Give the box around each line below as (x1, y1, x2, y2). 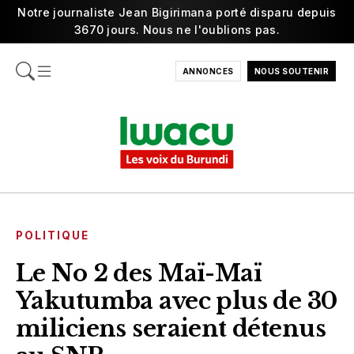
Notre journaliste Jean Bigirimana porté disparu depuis (17, 6, 337, 19)
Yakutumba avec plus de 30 (16, 286, 337, 315)
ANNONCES (182, 66, 234, 76)
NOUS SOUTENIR (254, 66, 329, 76)
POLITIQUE (16, 228, 90, 242)
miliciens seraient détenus (16, 314, 326, 343)
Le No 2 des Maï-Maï (16, 258, 262, 288)
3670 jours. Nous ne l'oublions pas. (73, 23, 281, 36)
